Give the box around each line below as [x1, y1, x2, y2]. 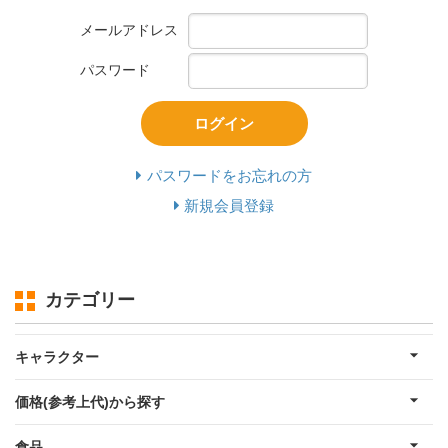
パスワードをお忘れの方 [146, 167, 312, 185]
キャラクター [15, 348, 99, 365]
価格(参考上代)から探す [15, 393, 165, 410]
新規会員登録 [184, 196, 275, 214]
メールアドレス [80, 22, 178, 38]
